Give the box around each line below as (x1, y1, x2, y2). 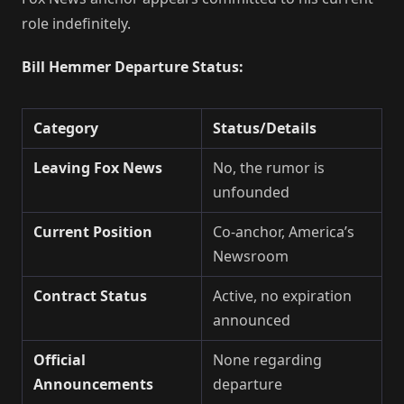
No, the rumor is (213, 157, 325, 178)
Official (33, 349, 86, 370)
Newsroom (213, 245, 289, 266)
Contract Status (33, 285, 147, 306)
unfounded (213, 181, 289, 202)
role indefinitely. (22, 13, 131, 33)
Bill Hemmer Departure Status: (22, 56, 243, 77)
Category (33, 117, 98, 138)
